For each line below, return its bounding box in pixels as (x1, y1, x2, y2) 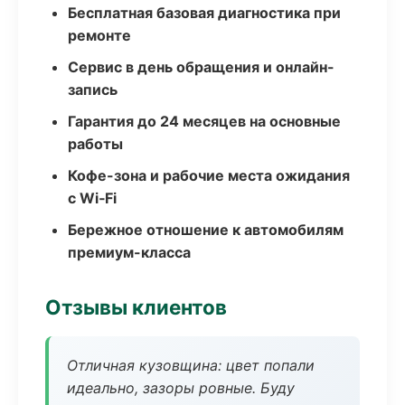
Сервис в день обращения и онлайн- (68, 58, 334, 76)
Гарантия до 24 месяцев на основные (68, 112, 341, 130)
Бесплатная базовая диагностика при (68, 4, 341, 22)
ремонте (68, 26, 131, 44)
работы (68, 135, 123, 153)
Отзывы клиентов (45, 295, 227, 319)
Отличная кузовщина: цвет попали (67, 356, 315, 374)
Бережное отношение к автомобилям (68, 221, 344, 239)
